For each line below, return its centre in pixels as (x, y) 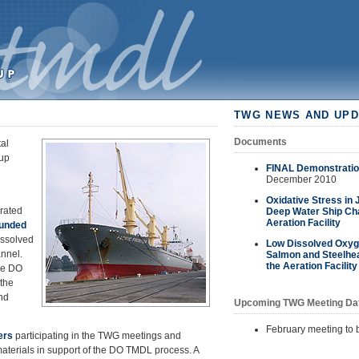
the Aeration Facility (312, 266)
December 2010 (301, 179)
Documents (260, 142)
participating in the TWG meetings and (97, 336)
